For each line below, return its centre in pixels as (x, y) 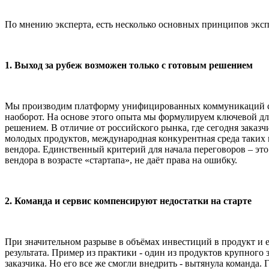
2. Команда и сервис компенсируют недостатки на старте (128, 201)
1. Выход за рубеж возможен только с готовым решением (129, 65)
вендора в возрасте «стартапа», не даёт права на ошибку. (121, 160)
